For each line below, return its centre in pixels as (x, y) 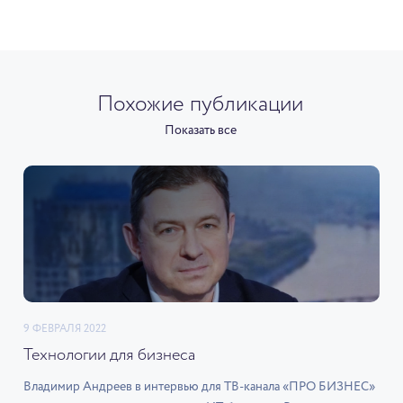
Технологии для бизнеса (109, 355)
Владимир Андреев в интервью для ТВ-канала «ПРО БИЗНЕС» (199, 386)
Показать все (200, 130)
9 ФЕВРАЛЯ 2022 (65, 329)
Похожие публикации (201, 104)
